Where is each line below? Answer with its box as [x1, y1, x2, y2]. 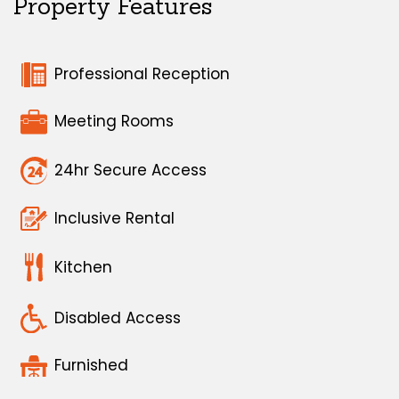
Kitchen [54, 256, 112, 278]
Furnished [54, 354, 128, 377]
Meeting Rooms [54, 110, 174, 133]
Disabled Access [54, 307, 181, 330]
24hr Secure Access [54, 159, 207, 182]
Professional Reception [54, 63, 230, 85]
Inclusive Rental [54, 208, 175, 230]
